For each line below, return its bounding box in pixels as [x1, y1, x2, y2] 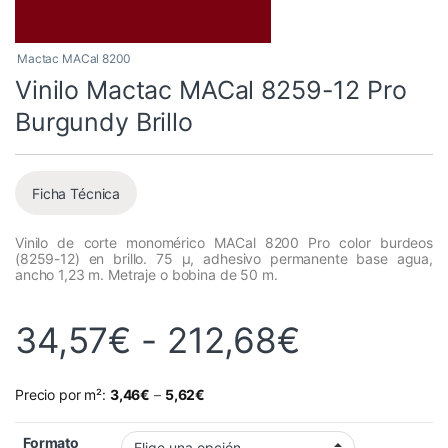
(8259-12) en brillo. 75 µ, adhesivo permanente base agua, [15, 250, 433, 268]
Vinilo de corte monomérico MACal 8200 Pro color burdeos [15, 234, 433, 252]
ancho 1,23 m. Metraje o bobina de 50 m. [15, 266, 278, 284]
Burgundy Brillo [15, 107, 193, 138]
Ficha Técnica [32, 184, 121, 202]
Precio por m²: [15, 386, 110, 404]
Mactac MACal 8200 [17, 51, 130, 67]
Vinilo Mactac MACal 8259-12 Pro [15, 75, 407, 106]
